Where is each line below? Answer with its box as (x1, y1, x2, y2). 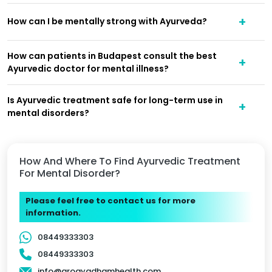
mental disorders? (7, 106, 89, 119)
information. (25, 206, 81, 219)
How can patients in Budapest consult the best (7, 49, 217, 62)
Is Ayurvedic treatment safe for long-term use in (7, 93, 223, 106)
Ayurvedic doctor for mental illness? (7, 62, 169, 75)
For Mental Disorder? (19, 166, 120, 180)
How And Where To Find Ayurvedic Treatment (19, 154, 240, 168)
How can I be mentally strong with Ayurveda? (7, 15, 207, 28)
